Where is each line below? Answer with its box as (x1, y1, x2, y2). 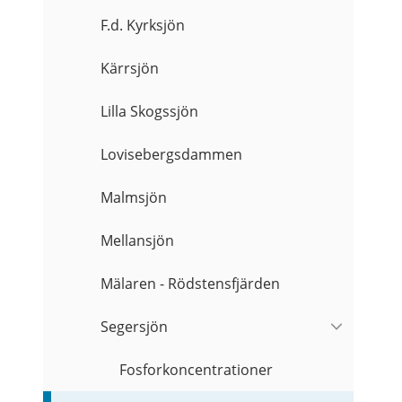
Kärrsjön (100, 58, 160, 79)
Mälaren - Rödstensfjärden (100, 274, 281, 294)
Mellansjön (100, 231, 175, 251)
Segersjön (100, 317, 169, 337)
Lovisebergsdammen (100, 144, 243, 165)
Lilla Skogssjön (100, 101, 199, 122)
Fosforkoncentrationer (119, 360, 274, 380)
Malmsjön (100, 188, 168, 208)
